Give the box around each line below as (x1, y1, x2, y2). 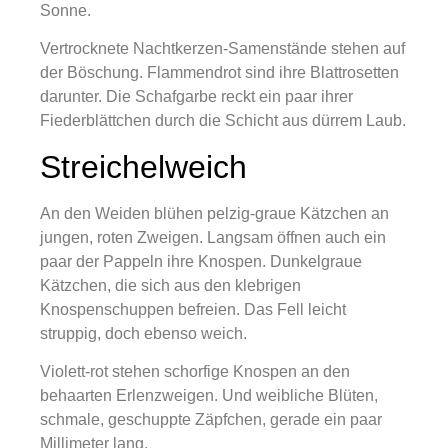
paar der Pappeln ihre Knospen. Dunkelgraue (40, 252, 362, 270)
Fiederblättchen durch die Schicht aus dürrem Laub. (40, 112, 406, 130)
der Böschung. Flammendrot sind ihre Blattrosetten (40, 64, 399, 82)
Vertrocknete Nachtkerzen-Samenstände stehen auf (40, 40, 405, 58)
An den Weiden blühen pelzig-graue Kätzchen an (40, 204, 389, 222)
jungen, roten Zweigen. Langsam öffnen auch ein (40, 228, 386, 246)
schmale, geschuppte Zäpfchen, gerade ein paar (40, 411, 382, 429)
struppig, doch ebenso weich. (40, 324, 247, 342)
